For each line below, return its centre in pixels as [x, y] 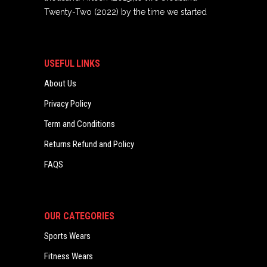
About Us [60, 83]
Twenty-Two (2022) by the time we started [125, 12]
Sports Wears [67, 236]
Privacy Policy [68, 104]
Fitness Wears [69, 256]
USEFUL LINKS [72, 63]
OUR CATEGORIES [79, 216]
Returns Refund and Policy [89, 144]
